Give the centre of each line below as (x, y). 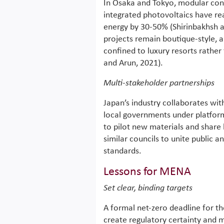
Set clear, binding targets (148, 188)
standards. (122, 151)
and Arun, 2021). (133, 63)
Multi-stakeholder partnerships (159, 83)
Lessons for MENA (147, 172)
